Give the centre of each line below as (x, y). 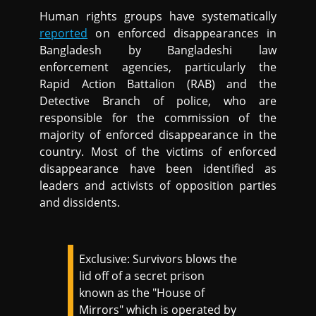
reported (64, 34)
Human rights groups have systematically (158, 17)
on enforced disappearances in (182, 34)
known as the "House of (142, 293)
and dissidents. (80, 203)
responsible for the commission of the (158, 118)
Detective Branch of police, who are (158, 101)
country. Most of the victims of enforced (158, 152)
